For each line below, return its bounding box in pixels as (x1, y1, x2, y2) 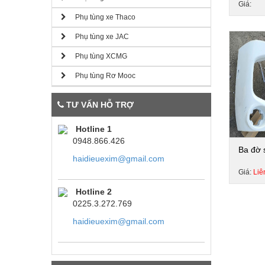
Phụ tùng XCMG (66, 52, 127, 60)
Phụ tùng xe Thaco (66, 13, 135, 21)
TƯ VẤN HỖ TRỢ (64, 100, 134, 109)
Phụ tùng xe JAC (66, 33, 129, 41)
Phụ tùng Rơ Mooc (66, 72, 135, 80)
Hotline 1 (76, 124, 112, 134)
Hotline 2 (76, 187, 112, 196)
